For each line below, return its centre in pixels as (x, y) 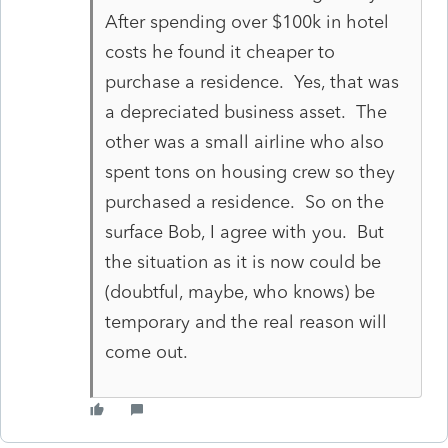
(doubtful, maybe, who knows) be (239, 291)
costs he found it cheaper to (219, 51)
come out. (146, 351)
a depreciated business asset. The (245, 111)
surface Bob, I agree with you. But (244, 231)
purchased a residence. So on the (244, 201)
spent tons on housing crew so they (249, 171)
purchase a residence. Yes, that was (251, 81)
